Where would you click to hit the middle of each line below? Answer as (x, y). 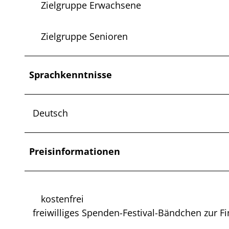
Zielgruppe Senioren (84, 37)
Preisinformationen (75, 152)
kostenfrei (62, 199)
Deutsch (50, 113)
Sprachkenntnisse (71, 75)
